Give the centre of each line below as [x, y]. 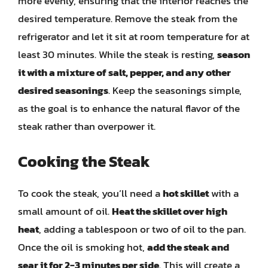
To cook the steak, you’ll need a [90, 193]
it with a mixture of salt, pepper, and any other [124, 72]
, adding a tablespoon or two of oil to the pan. [142, 229]
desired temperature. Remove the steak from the [128, 19]
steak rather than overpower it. [87, 126]
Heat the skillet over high [170, 211]
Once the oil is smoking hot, [83, 247]
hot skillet [186, 193]
